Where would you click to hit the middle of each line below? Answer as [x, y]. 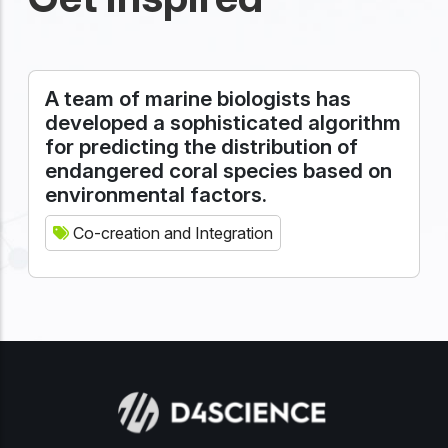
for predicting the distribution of [201, 146]
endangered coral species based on [218, 170]
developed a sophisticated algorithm [223, 122]
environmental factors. [156, 194]
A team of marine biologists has [198, 98]
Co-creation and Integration [171, 233]
